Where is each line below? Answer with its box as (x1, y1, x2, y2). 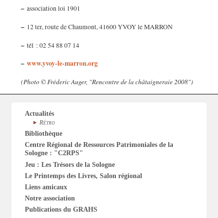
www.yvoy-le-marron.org (26, 58, 98, 69)
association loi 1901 (24, 4, 80, 13)
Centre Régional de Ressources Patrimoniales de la (24, 141, 173, 149)
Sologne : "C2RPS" (24, 149, 83, 158)
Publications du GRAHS (24, 205, 97, 214)
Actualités (24, 109, 54, 118)
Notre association (24, 194, 75, 202)
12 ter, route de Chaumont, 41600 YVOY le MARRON (24, 22, 173, 31)
